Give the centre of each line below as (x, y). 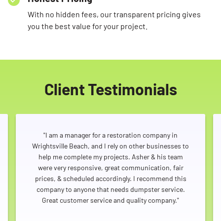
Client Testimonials (110, 89)
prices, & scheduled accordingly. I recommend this (110, 179)
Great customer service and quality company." (110, 200)
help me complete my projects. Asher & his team (110, 157)
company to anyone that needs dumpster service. (110, 189)
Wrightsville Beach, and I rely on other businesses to (110, 146)
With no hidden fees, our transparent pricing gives (114, 14)
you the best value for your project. (88, 26)
